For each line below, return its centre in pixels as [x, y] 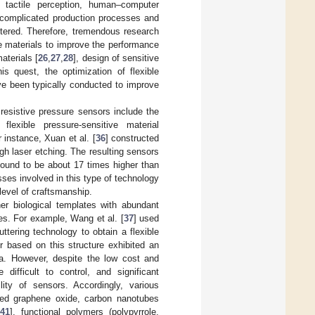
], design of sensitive [116, 58]
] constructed [132, 138]
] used [146, 218]
